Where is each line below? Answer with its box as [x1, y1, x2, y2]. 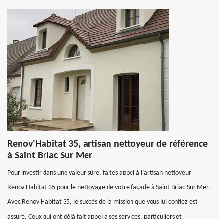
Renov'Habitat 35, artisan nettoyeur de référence [7, 139, 208, 149]
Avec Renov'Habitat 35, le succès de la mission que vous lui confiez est [7, 198, 197, 206]
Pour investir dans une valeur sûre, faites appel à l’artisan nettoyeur [7, 169, 191, 176]
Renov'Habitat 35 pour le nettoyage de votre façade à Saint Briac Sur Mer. [7, 184, 210, 191]
